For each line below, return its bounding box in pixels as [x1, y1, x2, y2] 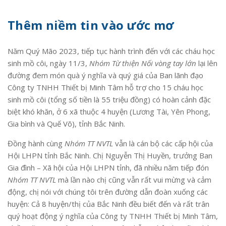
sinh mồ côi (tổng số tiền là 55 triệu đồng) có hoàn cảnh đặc [8, 94, 211, 104]
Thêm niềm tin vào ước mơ [8, 16, 174, 33]
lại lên [196, 58, 217, 68]
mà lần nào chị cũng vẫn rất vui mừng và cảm [56, 174, 211, 185]
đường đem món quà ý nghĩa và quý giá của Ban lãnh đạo [8, 70, 203, 80]
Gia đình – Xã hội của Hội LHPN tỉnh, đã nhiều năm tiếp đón [8, 162, 209, 173]
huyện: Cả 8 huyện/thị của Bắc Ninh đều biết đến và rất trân [8, 198, 209, 209]
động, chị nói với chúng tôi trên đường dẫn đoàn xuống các [8, 186, 208, 197]
